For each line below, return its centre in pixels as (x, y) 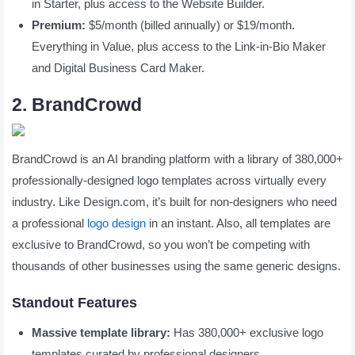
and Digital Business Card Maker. (118, 67)
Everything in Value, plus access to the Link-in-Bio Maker (179, 46)
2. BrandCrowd (77, 105)
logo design (116, 223)
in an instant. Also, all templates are (238, 223)
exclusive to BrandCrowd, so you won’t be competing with (161, 244)
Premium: (59, 25)
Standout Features (74, 302)
